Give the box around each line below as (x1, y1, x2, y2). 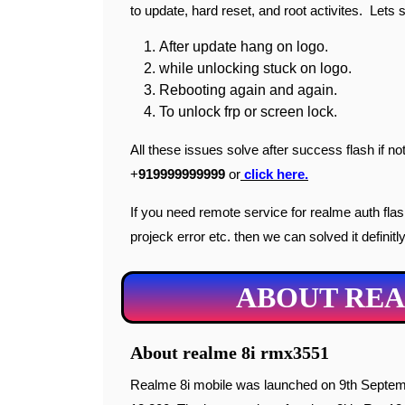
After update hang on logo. (159, 39, 328, 54)
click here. (240, 166, 308, 182)
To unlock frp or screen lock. (159, 104, 337, 119)
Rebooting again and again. (159, 82, 337, 98)
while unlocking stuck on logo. (159, 61, 352, 76)
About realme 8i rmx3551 (130, 343, 329, 363)
